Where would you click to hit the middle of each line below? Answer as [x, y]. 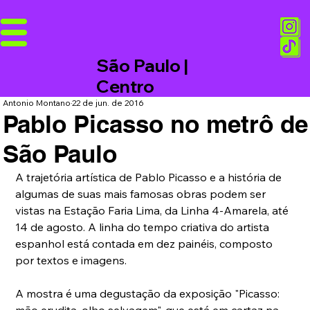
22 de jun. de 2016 [108, 103]
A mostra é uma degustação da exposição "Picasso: [149, 294]
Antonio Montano [37, 103]
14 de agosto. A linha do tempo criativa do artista [144, 227]
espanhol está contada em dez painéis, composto [146, 244]
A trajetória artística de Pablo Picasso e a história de [150, 177]
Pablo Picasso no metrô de [156, 124]
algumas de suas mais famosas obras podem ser [142, 194]
